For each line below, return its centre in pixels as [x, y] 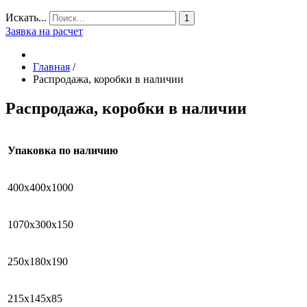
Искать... [26, 17]
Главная [51, 67]
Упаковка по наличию [63, 150]
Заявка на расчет [44, 31]
